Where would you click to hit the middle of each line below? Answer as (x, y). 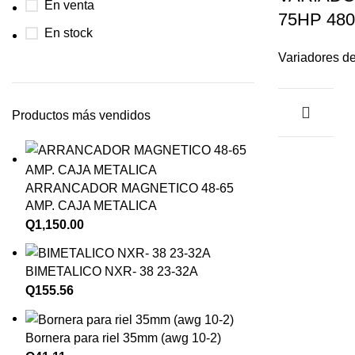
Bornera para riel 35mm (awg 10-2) (123, 338)
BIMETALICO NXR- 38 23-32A (112, 272)
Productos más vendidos (81, 115)
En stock (69, 33)
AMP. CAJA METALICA (91, 206)
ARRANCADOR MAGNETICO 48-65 (130, 188)
